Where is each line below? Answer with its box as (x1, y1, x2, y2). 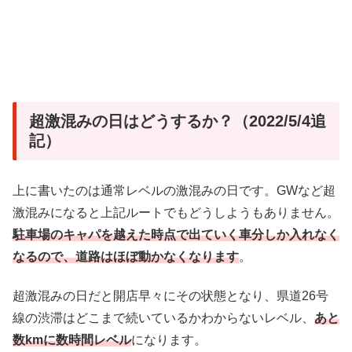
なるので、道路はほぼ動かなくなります (13, 250, 239, 264)
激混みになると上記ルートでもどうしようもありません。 (13, 206, 339, 220)
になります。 (131, 333, 207, 347)
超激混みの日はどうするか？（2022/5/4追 (29, 112, 326, 130)
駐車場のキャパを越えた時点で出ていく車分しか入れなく (13, 228, 339, 242)
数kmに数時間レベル (13, 333, 131, 347)
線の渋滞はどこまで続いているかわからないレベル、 (13, 311, 314, 325)
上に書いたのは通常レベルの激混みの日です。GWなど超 (13, 184, 335, 198)
